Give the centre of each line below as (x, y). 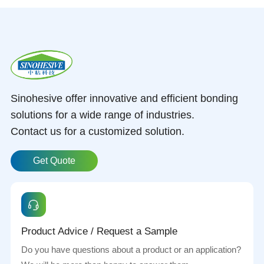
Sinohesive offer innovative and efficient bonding (124, 98)
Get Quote (55, 160)
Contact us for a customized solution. (97, 131)
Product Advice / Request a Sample (99, 232)
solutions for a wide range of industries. (102, 115)
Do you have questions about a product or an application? (131, 250)
